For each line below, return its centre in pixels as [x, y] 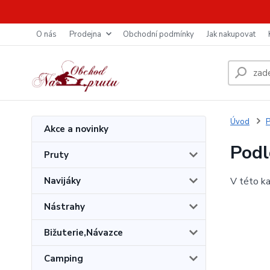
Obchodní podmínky [159, 34]
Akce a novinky [76, 129]
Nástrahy [64, 207]
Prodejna [85, 34]
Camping [64, 259]
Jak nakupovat [231, 34]
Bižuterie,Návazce [83, 233]
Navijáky [62, 181]
